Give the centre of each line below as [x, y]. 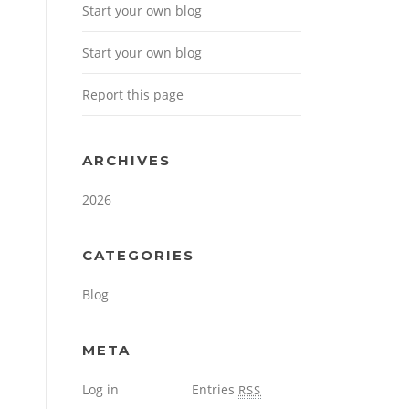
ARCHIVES [126, 161]
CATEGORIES [138, 256]
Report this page [133, 95]
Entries [215, 390]
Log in [100, 390]
